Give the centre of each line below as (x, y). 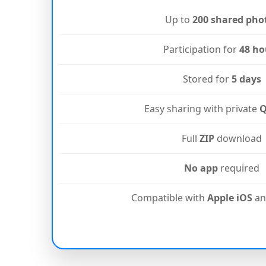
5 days (246, 79)
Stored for (207, 79)
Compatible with (169, 198)
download (238, 139)
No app (201, 168)
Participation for (201, 50)
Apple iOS (230, 198)
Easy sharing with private (202, 109)
